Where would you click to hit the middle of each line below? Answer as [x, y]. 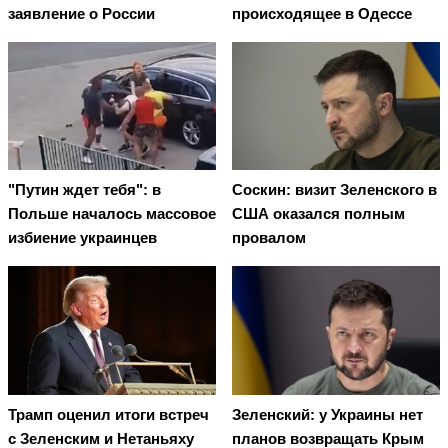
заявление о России [81, 14]
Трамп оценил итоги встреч [108, 414]
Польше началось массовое [112, 214]
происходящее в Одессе [322, 14]
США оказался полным [318, 214]
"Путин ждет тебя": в [84, 190]
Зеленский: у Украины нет [327, 414]
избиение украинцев [82, 238]
